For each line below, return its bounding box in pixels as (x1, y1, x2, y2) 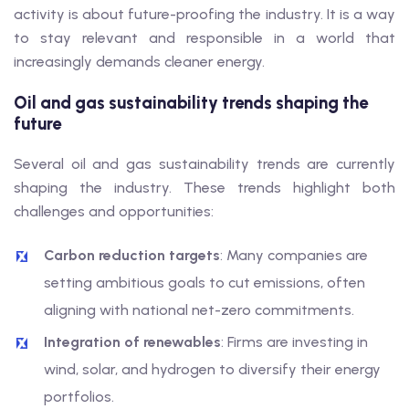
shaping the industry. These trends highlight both (14, 179, 395, 196)
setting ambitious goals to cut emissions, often (44, 274, 365, 291)
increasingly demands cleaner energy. (14, 53, 265, 70)
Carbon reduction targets (44, 246, 220, 264)
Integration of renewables (44, 333, 221, 351)
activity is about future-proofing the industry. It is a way (14, 5, 395, 23)
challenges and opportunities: (14, 203, 214, 220)
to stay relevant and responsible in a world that (14, 29, 395, 47)
